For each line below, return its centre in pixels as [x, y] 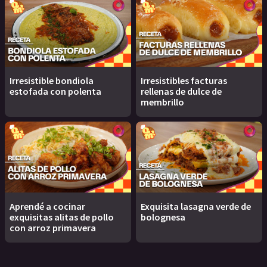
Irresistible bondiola [52, 81]
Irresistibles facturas [184, 81]
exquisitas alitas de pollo [62, 217]
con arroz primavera [53, 228]
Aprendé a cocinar [47, 207]
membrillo [162, 102]
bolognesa [163, 217]
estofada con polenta [55, 91]
